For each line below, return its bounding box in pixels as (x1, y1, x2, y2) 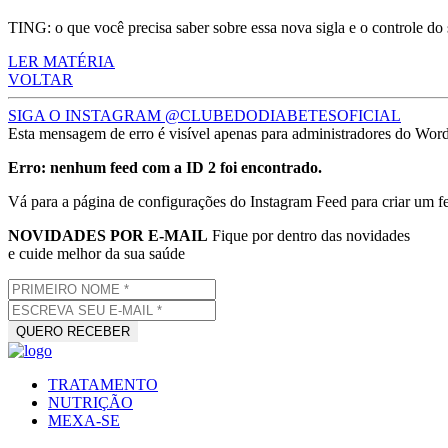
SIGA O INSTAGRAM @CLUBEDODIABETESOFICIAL (8, 107, 401, 125)
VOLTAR (8, 71, 73, 89)
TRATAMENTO (48, 376, 158, 394)
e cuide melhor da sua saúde (8, 245, 185, 263)
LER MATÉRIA (8, 53, 115, 71)
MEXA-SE (48, 412, 120, 430)
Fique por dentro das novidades (212, 227, 410, 245)
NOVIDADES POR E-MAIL (8, 227, 208, 245)
